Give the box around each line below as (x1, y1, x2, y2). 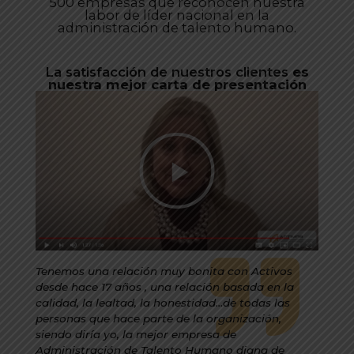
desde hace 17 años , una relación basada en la (36, 280, 294, 293)
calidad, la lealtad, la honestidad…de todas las (36, 296, 290, 309)
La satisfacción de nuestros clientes (45, 64, 292, 81)
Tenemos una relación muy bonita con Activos (36, 264, 292, 277)
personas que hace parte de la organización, (36, 311, 281, 325)
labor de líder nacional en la (85, 7, 269, 24)
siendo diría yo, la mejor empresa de (36, 327, 236, 341)
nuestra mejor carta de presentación (47, 77, 307, 93)
